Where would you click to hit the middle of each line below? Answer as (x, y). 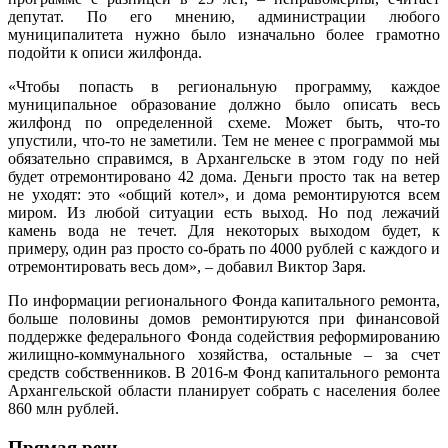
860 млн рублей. (63, 408)
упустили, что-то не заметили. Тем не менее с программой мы (224, 140)
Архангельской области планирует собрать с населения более (224, 390)
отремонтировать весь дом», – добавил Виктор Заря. (187, 266)
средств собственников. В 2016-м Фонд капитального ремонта (224, 372)
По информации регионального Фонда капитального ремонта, (224, 300)
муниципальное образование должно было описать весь (224, 104)
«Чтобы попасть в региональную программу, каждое (224, 86)
